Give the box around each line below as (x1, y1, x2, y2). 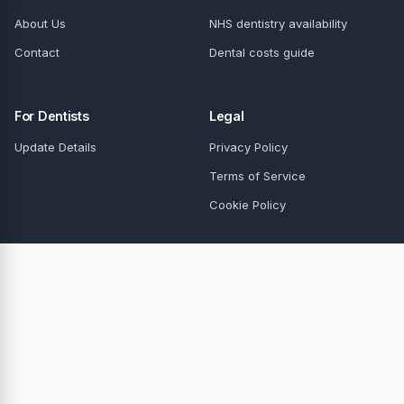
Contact (14, 44, 60, 60)
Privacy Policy (209, 140, 288, 155)
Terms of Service (209, 169, 306, 184)
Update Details (14, 140, 96, 155)
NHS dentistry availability (209, 15, 347, 31)
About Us (14, 15, 66, 31)
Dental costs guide (209, 44, 315, 60)
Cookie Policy (209, 197, 286, 213)
